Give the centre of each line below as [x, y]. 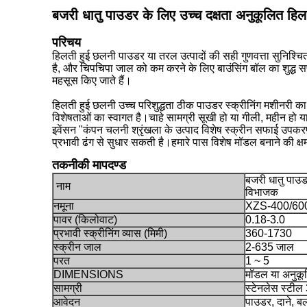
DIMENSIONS [88, 274]
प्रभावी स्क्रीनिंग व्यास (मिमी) [110, 233]
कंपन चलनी [106, 130]
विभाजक [262, 192]
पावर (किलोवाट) [85, 220]
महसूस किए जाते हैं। [92, 81]
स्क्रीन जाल [77, 247]
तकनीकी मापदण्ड [89, 165]
